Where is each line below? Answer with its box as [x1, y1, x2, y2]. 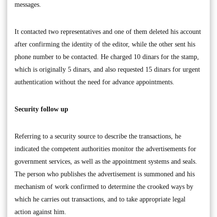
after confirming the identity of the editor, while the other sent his [15, 41, 195, 48]
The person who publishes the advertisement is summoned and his [15, 170, 195, 178]
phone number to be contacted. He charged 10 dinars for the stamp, [15, 53, 199, 61]
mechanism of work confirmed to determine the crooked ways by [15, 183, 193, 190]
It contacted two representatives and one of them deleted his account [15, 28, 201, 35]
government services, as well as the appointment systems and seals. [15, 158, 197, 165]
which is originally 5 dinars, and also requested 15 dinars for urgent [15, 66, 200, 73]
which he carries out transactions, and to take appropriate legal [15, 196, 186, 203]
